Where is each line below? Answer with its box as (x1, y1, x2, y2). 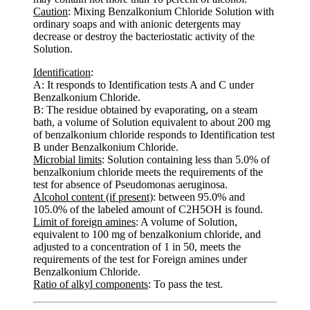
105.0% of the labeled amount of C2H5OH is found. (33, 203, 263, 215)
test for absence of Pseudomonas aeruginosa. (33, 178, 228, 190)
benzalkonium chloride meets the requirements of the (33, 165, 263, 178)
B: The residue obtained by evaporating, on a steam (33, 103, 257, 116)
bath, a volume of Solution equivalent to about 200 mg (33, 116, 271, 128)
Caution (33, 5, 68, 17)
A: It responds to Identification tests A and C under (33, 78, 254, 91)
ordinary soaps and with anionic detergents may (33, 17, 241, 30)
